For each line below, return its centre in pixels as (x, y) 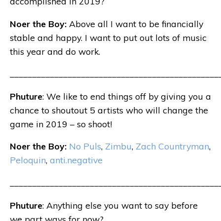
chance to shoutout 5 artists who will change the (109, 110)
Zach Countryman (172, 146)
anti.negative (76, 160)
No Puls (85, 146)
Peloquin (28, 160)
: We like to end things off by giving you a (127, 96)
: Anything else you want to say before (120, 205)
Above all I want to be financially (136, 23)
